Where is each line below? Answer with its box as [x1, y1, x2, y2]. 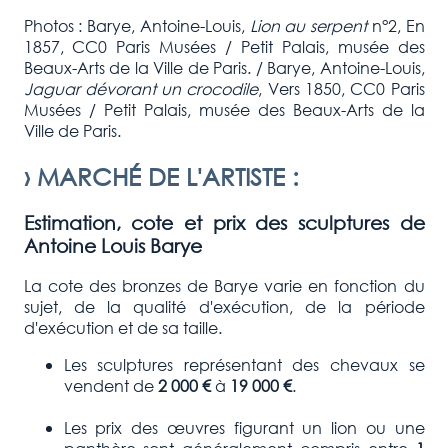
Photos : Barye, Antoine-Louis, [23, 14, 245, 36]
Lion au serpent [244, 14, 367, 36]
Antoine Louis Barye [23, 233, 202, 257]
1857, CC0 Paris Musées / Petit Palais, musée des [23, 35, 425, 57]
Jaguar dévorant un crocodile [23, 77, 259, 99]
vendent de [63, 375, 154, 397]
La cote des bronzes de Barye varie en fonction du [23, 275, 425, 297]
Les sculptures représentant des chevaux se [63, 354, 425, 376]
